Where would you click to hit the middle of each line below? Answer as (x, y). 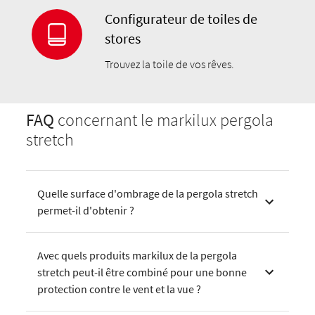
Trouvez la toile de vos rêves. (170, 64)
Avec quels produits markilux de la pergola (137, 256)
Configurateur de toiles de (181, 19)
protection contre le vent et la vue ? (120, 289)
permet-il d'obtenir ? (86, 211)
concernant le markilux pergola (164, 120)
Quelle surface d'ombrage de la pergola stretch (148, 194)
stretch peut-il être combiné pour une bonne (142, 272)
